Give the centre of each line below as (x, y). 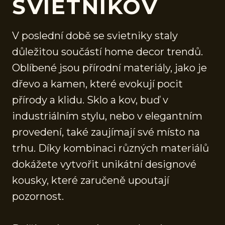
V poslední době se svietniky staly (95, 35)
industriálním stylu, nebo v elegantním (107, 116)
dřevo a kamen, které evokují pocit (97, 84)
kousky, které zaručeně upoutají (91, 180)
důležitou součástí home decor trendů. (107, 51)
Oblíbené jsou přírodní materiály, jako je (109, 68)
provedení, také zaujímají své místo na (106, 132)
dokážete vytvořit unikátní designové (104, 164)
